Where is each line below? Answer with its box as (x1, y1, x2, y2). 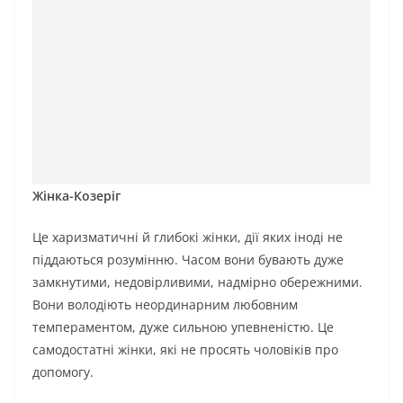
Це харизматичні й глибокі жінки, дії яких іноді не (32, 228, 343, 246)
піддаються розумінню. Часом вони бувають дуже (32, 250, 344, 268)
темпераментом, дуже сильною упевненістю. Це (32, 318, 334, 336)
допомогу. (32, 363, 94, 381)
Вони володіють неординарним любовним (32, 295, 298, 313)
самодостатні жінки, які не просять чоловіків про (32, 340, 338, 358)
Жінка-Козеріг (32, 186, 121, 204)
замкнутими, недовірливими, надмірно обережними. (32, 273, 363, 291)
